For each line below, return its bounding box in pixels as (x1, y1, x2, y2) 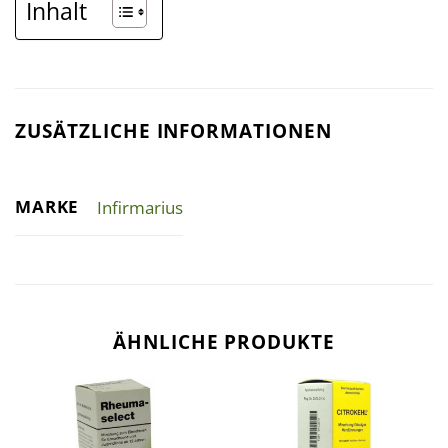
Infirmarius (96, 195, 183, 219)
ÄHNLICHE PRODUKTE (112, 328, 336, 356)
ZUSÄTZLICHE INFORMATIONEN (15, 116, 332, 144)
